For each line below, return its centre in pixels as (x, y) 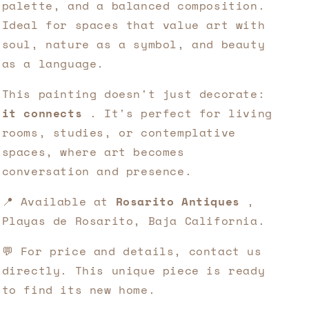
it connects (42, 113)
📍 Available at (59, 201)
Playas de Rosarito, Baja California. (133, 221)
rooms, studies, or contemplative (119, 132)
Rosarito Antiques (178, 201)
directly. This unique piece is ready (133, 270)
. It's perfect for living (177, 113)
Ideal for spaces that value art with (133, 25)
